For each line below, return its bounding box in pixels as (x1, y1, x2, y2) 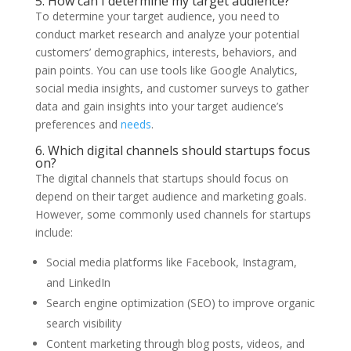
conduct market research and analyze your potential (34, 26, 299, 42)
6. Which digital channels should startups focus (34, 141, 310, 159)
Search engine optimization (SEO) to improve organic (45, 295, 315, 310)
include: (34, 224, 73, 240)
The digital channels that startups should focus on (34, 170, 288, 186)
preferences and (34, 116, 121, 132)
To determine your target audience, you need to (34, 8, 280, 24)
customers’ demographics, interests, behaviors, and (34, 44, 297, 60)
